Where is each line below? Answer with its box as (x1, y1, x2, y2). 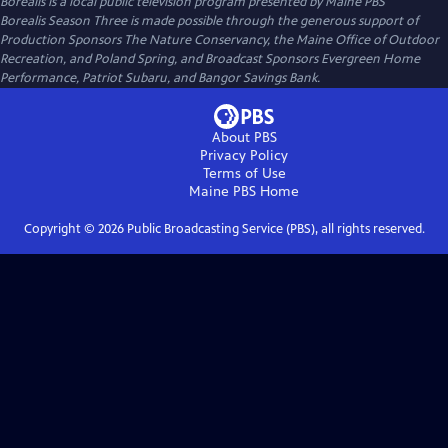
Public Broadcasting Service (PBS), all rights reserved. (123, 221, 425, 237)
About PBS (211, 129, 277, 146)
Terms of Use (202, 165, 286, 182)
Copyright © (23, 221, 98, 237)
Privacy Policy (200, 147, 288, 164)
